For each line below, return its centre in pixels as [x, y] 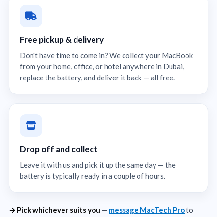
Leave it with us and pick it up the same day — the [98, 164]
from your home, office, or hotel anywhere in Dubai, [102, 66]
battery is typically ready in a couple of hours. [93, 176]
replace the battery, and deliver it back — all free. [97, 77]
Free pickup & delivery [62, 39]
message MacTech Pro [147, 209]
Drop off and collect [59, 149]
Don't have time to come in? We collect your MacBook [107, 55]
